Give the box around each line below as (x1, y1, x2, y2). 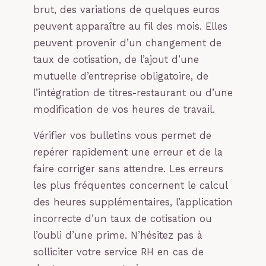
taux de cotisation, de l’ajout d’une (33, 53, 199, 65)
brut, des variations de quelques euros (33, 4, 220, 15)
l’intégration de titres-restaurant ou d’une (33, 87, 233, 99)
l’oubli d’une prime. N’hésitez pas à (33, 230, 202, 242)
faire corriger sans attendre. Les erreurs (33, 163, 223, 175)
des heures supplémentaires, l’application (33, 197, 233, 208)
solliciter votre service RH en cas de (33, 246, 204, 258)
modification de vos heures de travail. (33, 103, 215, 115)
